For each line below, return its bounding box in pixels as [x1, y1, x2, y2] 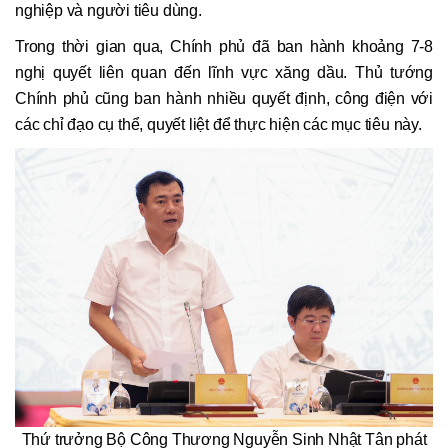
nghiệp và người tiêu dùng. [15, 2, 202, 20]
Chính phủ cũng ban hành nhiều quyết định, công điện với [15, 90, 433, 108]
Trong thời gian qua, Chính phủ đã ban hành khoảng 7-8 [15, 38, 433, 56]
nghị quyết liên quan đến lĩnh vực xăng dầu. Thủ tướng [15, 64, 433, 82]
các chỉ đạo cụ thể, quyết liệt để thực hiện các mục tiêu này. [15, 116, 422, 134]
